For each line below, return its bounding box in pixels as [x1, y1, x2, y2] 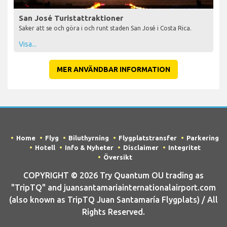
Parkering [186, 134, 219, 141]
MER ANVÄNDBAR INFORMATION [57, 65, 170, 73]
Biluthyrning [68, 134, 109, 141]
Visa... [19, 40, 36, 48]
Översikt [103, 153, 132, 161]
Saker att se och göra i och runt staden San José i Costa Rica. [19, 24, 192, 31]
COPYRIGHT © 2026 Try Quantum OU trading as [23, 170, 204, 180]
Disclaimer [123, 143, 159, 151]
